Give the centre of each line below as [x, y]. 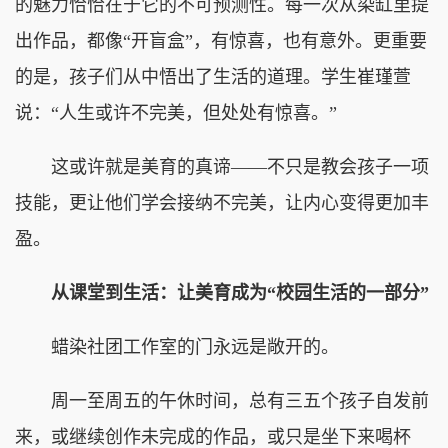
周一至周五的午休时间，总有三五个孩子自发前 [222, 400]
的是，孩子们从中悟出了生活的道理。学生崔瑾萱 [213, 76]
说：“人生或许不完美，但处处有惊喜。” [176, 112]
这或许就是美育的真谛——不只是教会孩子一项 [222, 166]
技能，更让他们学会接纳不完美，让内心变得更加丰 [222, 202]
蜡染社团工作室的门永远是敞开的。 [177, 346]
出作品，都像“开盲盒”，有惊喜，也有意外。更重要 [221, 40]
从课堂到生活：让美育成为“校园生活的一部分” [222, 292]
